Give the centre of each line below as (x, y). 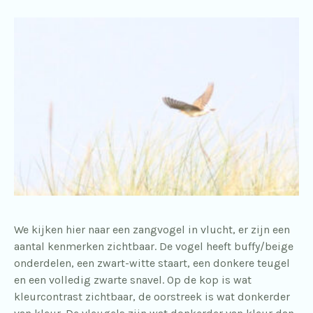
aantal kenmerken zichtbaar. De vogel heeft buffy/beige (154, 247)
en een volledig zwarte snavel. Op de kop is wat (133, 280)
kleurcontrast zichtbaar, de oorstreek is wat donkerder (152, 297)
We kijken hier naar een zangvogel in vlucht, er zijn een (152, 230)
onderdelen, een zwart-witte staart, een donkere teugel (152, 263)
